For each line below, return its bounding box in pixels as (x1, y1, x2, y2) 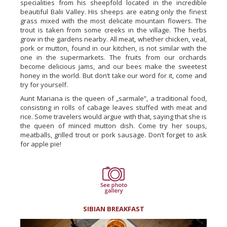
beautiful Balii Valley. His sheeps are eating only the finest (20, 7, 207, 16)
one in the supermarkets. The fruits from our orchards (20, 52, 207, 62)
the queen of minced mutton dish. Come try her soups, (20, 121, 207, 130)
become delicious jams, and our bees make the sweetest (20, 61, 207, 71)
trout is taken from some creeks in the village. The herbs (20, 25, 207, 34)
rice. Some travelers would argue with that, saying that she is (20, 111, 207, 121)
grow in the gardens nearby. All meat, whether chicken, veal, (20, 34, 207, 44)
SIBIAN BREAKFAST (83, 204, 144, 213)
